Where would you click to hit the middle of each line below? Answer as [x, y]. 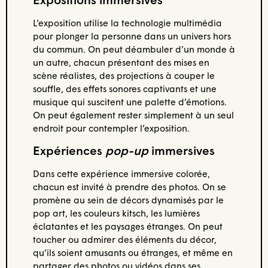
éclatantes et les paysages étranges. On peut [127, 226]
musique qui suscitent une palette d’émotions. [130, 101]
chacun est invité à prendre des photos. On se [129, 186]
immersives [181, 150]
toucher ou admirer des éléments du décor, [124, 239]
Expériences [69, 150]
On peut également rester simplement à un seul [133, 115]
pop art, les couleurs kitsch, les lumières [116, 213]
